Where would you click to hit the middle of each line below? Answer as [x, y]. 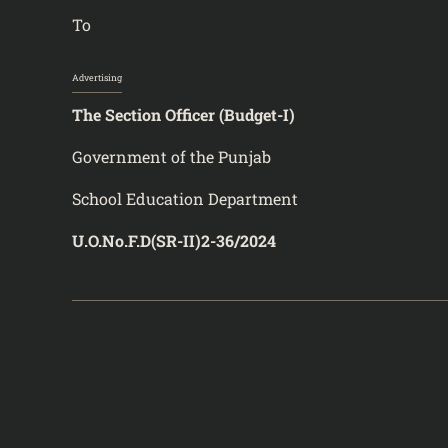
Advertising [97, 77]
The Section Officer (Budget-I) [183, 114]
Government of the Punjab [179, 156]
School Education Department [185, 198]
